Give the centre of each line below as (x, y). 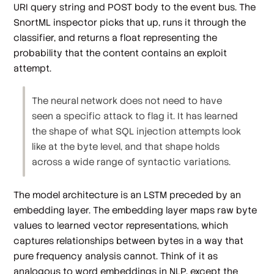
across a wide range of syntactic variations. (131, 162)
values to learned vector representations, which (121, 225)
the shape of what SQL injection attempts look (137, 131)
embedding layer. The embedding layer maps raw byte (135, 210)
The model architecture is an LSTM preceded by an (128, 194)
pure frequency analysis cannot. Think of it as (116, 256)
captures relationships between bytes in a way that (129, 240)
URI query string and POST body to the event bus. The (135, 7)
